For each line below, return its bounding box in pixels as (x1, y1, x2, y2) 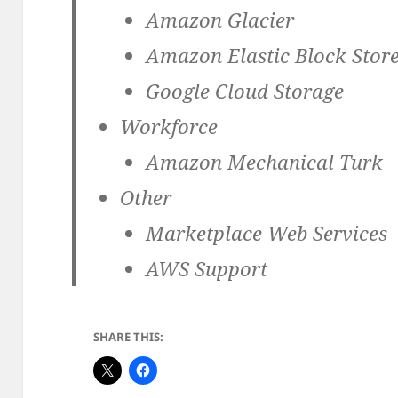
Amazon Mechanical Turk (146, 148, 384, 176)
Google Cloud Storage (146, 77, 345, 105)
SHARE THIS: (93, 329, 164, 346)
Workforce (119, 113, 218, 140)
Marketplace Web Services (146, 219, 388, 247)
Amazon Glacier (146, 6, 295, 34)
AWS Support (146, 255, 268, 283)
